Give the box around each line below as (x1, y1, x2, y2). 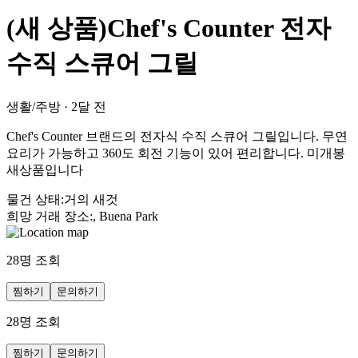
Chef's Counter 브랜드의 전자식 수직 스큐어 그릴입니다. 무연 (6, 129, 348, 143)
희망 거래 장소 (6, 209, 89, 223)
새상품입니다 (6, 162, 83, 177)
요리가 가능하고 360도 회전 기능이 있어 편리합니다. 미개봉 (6, 145, 345, 160)
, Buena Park (93, 209, 158, 223)
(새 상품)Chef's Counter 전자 (6, 14, 331, 43)
